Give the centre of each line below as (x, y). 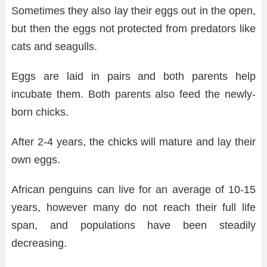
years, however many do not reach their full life (133, 207)
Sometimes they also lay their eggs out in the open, (133, 10)
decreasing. (39, 243)
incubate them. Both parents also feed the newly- (133, 94)
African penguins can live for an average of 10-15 (133, 189)
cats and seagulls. (54, 46)
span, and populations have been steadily (133, 225)
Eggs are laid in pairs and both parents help (133, 76)
